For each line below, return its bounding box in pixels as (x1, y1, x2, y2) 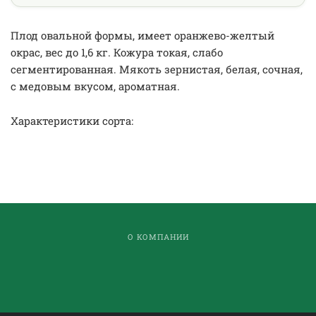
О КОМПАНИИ (127, 231, 189, 242)
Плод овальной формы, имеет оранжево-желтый (11, 28, 274, 42)
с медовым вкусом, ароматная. (11, 79, 180, 93)
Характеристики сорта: (11, 114, 133, 128)
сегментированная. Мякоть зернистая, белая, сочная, (11, 62, 303, 76)
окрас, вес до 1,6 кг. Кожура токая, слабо (11, 45, 223, 59)
